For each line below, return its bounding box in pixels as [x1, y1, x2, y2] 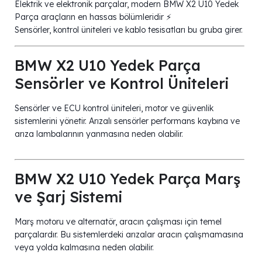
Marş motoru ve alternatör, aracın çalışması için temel [15, 216, 222, 227]
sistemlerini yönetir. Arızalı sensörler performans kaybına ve [15, 115, 240, 126]
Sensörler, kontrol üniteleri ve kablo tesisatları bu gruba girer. [15, 24, 243, 35]
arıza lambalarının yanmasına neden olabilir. [15, 128, 183, 139]
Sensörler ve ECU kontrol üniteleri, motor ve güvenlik [15, 102, 213, 113]
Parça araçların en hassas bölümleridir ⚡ [15, 11, 171, 22]
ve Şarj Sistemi [15, 187, 122, 206]
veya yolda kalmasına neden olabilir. [15, 242, 154, 253]
